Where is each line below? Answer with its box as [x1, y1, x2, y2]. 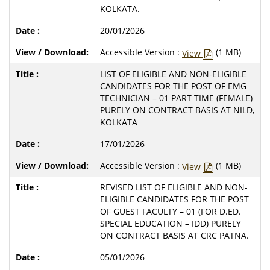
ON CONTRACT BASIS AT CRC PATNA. [100, 229, 249, 241]
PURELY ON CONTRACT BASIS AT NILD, [100, 104, 254, 116]
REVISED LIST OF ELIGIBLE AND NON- [100, 181, 248, 193]
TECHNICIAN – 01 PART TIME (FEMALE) [100, 92, 253, 104]
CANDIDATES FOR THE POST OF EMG [100, 80, 246, 92]
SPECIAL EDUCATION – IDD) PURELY [100, 217, 241, 229]
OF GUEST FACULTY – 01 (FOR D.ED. [100, 205, 241, 217]
